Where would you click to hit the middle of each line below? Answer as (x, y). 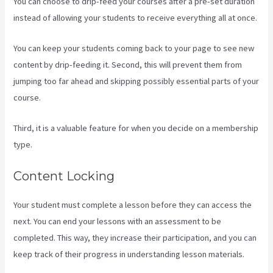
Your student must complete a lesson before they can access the (133, 204)
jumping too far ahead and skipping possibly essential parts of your (136, 81)
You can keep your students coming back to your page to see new (134, 48)
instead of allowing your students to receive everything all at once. (136, 17)
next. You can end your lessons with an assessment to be (118, 221)
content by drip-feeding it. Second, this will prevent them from (128, 65)
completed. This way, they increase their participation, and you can (135, 237)
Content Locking (64, 176)
